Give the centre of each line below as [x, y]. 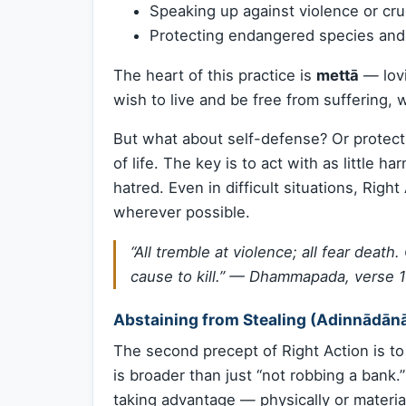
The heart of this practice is [215, 75]
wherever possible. [182, 213]
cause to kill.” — [190, 277]
